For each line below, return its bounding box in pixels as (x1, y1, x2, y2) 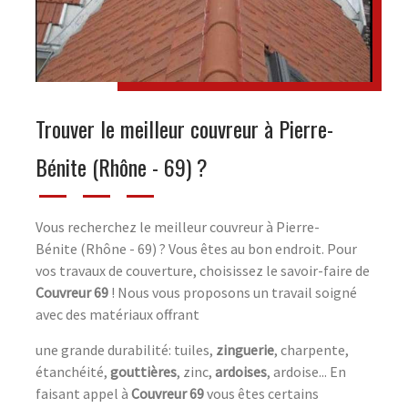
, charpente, (274, 340, 349, 359)
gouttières (110, 362, 177, 381)
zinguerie (216, 340, 274, 359)
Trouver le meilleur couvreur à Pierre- (36, 111, 333, 145)
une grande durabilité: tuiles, (36, 340, 216, 359)
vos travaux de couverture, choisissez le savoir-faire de (36, 260, 370, 280)
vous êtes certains (204, 383, 319, 403)
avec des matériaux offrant (36, 304, 199, 323)
